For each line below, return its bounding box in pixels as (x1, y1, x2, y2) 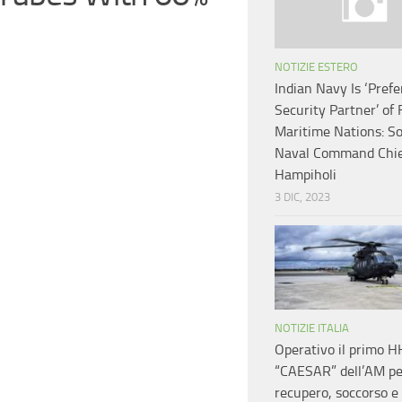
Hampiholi (275, 166, 336, 184)
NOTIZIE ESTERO (275, 60, 358, 74)
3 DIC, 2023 (275, 190, 330, 205)
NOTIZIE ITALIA (275, 321, 349, 336)
